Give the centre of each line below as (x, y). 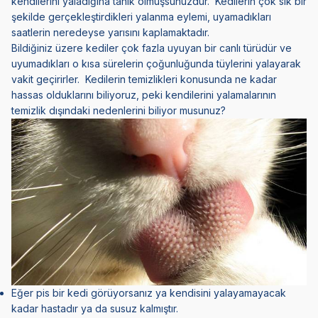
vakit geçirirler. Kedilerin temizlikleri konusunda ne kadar (144, 79)
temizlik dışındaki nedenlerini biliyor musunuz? (119, 110)
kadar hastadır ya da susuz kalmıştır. (95, 308)
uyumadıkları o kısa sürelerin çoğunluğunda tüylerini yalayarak (156, 63)
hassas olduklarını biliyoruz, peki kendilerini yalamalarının (144, 94)
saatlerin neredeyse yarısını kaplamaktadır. (110, 32)
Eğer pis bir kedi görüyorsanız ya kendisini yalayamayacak (149, 292)
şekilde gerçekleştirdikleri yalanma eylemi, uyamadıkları (141, 16)
